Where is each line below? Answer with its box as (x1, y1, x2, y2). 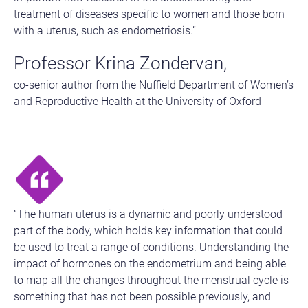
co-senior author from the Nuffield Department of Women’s (14, 78, 294, 91)
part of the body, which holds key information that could (14, 223, 283, 237)
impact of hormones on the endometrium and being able (14, 256, 286, 270)
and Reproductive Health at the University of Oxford (14, 94, 261, 108)
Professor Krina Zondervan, (14, 52, 227, 74)
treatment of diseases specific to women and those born (14, 7, 285, 21)
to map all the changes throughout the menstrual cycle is (14, 273, 289, 287)
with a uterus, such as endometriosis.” (14, 23, 196, 37)
